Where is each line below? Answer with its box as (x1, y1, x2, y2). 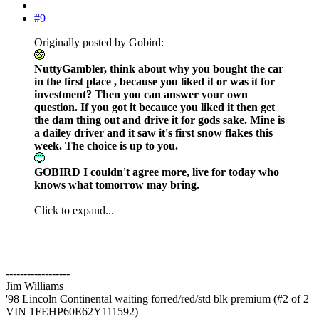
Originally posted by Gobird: (34, 36, 164, 49)
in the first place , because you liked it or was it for (34, 75, 275, 88)
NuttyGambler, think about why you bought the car (34, 63, 283, 75)
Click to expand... (34, 204, 114, 217)
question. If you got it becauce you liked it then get (34, 101, 275, 114)
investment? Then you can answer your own (34, 88, 248, 101)
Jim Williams (6, 280, 63, 293)
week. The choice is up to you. (34, 140, 178, 152)
